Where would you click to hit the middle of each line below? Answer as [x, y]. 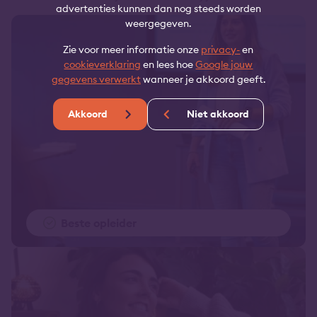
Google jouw [224, 64]
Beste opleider [98, 223]
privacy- [221, 50]
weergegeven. [158, 23]
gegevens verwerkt [96, 79]
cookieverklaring [103, 64]
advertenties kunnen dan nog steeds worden [158, 8]
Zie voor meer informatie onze [132, 50]
